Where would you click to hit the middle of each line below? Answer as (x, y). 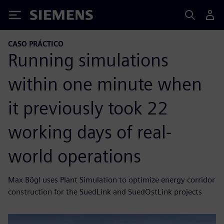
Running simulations (88, 60)
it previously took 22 (88, 108)
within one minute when (105, 84)
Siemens (46, 17)
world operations (74, 156)
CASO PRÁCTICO (36, 44)
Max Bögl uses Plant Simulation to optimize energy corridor (111, 179)
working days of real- (90, 132)
